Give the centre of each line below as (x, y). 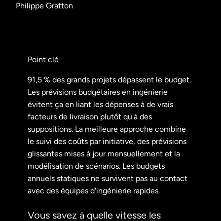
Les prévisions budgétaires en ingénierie (98, 92)
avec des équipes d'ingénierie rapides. (94, 190)
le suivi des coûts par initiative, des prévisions (107, 141)
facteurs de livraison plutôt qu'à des (90, 116)
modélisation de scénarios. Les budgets (96, 166)
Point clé (43, 59)
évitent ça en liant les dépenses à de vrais (100, 104)
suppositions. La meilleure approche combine (107, 129)
